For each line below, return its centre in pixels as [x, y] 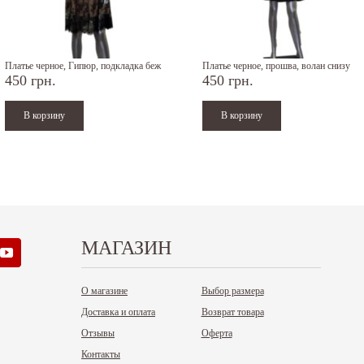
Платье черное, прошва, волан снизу [276, 65]
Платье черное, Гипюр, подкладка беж [83, 65]
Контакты [101, 354]
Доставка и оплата [118, 312]
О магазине [104, 291]
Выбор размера [232, 291]
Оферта [217, 333]
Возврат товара [232, 312]
